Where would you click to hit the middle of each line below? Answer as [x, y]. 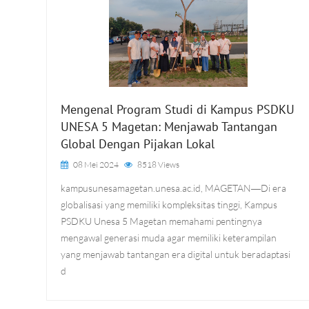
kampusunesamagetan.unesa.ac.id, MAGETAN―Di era [173, 188]
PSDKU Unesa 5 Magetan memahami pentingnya [161, 221]
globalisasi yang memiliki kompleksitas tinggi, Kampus [169, 205]
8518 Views [158, 165]
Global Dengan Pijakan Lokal [138, 144]
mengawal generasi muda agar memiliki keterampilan [169, 238]
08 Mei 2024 [95, 165]
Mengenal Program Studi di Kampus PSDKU [178, 109]
